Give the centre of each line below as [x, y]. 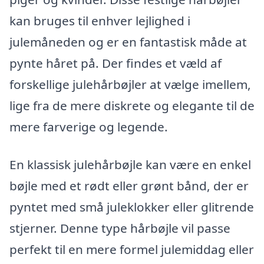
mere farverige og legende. [89, 127]
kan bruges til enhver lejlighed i [100, 21]
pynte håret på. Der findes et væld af [115, 63]
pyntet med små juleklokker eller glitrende [132, 207]
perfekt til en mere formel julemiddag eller [132, 249]
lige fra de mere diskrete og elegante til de [132, 106]
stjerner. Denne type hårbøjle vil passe [120, 228]
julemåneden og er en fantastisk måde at [128, 42]
